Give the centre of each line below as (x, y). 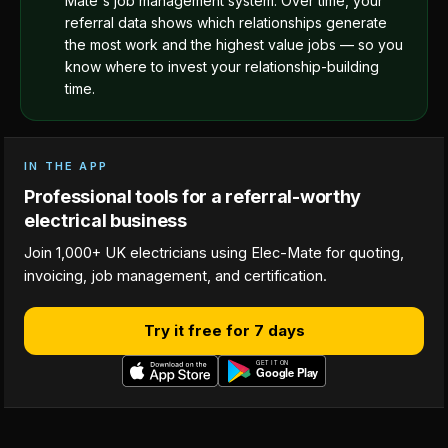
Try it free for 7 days (224, 330)
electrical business (105, 220)
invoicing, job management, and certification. (175, 275)
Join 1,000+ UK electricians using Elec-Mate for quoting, (214, 252)
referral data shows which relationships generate (226, 22)
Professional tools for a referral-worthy (193, 196)
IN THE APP (66, 166)
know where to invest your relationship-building (222, 66)
